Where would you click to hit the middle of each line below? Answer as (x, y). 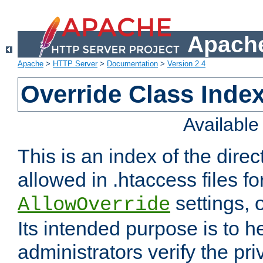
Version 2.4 (186, 64)
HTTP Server (75, 64)
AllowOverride (94, 205)
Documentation (132, 64)
